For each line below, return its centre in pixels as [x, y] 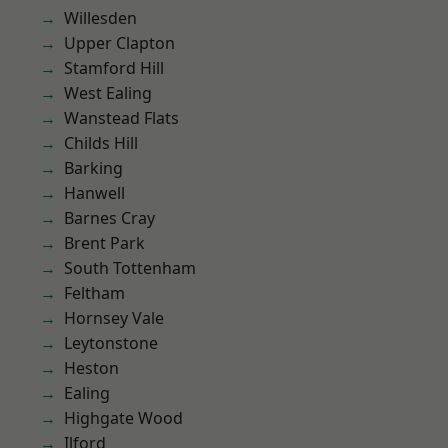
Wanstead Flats [121, 118]
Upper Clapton [119, 43]
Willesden [100, 18]
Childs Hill [101, 143]
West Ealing [108, 93]
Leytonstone [111, 343]
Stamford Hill [114, 68]
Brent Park [104, 243]
